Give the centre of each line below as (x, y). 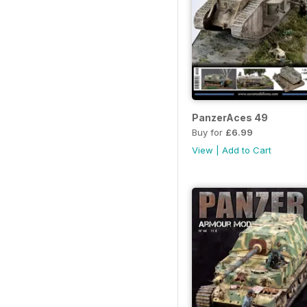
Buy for (209, 132)
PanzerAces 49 (230, 117)
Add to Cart (247, 150)
